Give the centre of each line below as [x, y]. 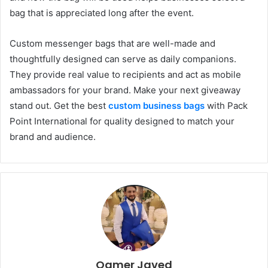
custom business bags [156, 105]
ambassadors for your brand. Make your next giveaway [125, 90]
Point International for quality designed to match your [122, 121]
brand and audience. [53, 136]
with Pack [226, 105]
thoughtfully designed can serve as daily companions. [123, 59]
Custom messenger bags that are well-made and [112, 43]
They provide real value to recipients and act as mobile [125, 74]
